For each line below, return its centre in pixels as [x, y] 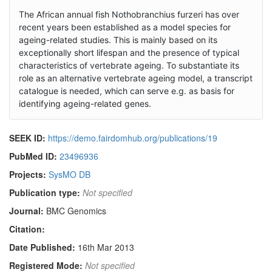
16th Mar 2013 [106, 247]
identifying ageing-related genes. [85, 104]
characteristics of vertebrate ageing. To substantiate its [129, 66]
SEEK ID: [27, 138]
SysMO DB [70, 175]
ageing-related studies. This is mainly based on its [118, 40]
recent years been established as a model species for [125, 27]
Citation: [27, 229]
